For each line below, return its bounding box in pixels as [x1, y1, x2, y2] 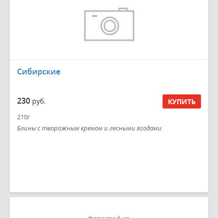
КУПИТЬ [168, 96, 196, 106]
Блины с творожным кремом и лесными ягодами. [17, 124, 163, 132]
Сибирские [17, 66, 60, 77]
